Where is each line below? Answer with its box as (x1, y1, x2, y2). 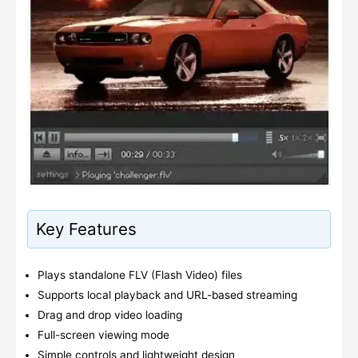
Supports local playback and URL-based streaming (38, 288, 298, 301)
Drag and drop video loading (38, 308, 183, 321)
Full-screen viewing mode (38, 328, 170, 341)
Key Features (35, 219, 137, 240)
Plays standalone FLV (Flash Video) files (38, 268, 243, 281)
